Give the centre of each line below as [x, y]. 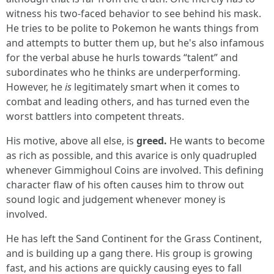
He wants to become [216, 141]
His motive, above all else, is [71, 141]
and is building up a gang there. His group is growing [129, 253]
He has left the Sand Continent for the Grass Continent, [134, 239]
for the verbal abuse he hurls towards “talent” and [122, 57]
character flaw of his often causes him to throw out [125, 185]
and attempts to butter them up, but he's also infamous [135, 43]
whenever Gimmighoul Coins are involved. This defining [135, 170]
